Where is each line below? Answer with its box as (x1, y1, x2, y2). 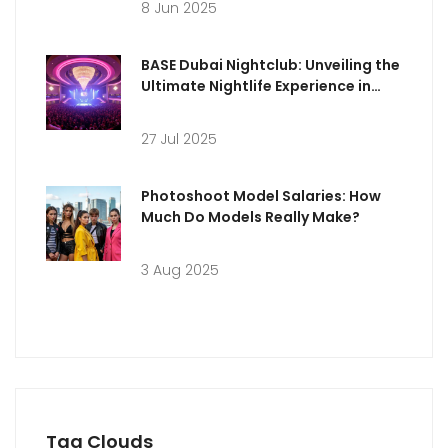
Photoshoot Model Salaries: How (141, 185, 381, 206)
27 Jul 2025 (141, 128, 217, 149)
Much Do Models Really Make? (141, 206, 360, 227)
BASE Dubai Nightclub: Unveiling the (141, 54, 400, 75)
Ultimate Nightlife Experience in (141, 75, 371, 96)
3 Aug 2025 (141, 259, 219, 280)
